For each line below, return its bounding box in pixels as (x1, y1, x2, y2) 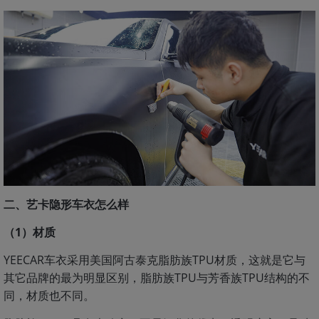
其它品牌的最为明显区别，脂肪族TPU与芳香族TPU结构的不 (4, 270, 310, 286)
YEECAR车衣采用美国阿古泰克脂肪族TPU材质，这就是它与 (4, 252, 305, 268)
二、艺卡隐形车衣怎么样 (4, 197, 129, 212)
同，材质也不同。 (4, 288, 95, 303)
